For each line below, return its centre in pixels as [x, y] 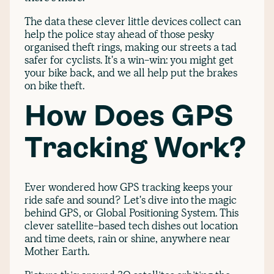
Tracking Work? [135, 150]
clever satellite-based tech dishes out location [131, 226]
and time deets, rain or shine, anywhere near [128, 239]
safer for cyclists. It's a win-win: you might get [129, 59]
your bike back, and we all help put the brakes [131, 72]
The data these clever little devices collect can [133, 21]
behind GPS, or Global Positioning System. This [131, 213]
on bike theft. [54, 85]
